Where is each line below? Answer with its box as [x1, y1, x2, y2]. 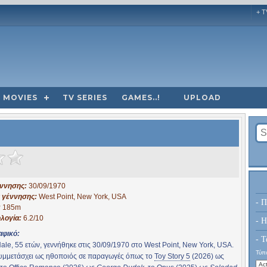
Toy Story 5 [154, 252, 190, 260]
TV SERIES [63, 92, 107, 102]
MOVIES [3, 92, 38, 102]
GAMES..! [122, 92, 160, 102]
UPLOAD [184, 92, 221, 102]
